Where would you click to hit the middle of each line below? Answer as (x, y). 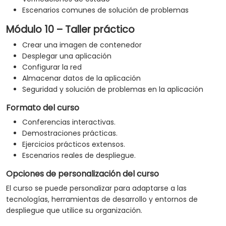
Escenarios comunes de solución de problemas (105, 10)
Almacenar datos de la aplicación (81, 78)
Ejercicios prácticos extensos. (74, 145)
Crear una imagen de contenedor (82, 45)
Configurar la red (52, 67)
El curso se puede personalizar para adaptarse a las (96, 188)
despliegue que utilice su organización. (74, 211)
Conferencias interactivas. (69, 122)
